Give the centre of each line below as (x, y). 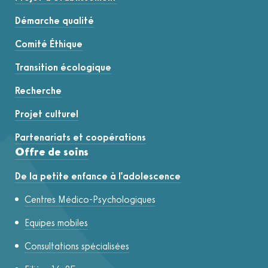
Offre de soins (52, 152)
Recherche (38, 91)
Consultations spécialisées (77, 246)
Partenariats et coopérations (80, 138)
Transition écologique (63, 68)
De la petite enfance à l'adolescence (98, 176)
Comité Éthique (49, 44)
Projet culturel (47, 114)
